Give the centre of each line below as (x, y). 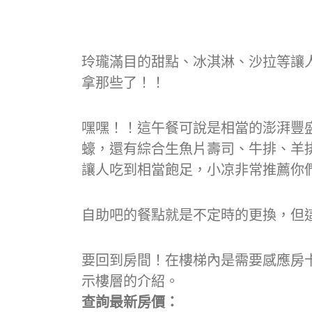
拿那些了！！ (123, 83)
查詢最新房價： (130, 302)
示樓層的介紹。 (130, 281)
